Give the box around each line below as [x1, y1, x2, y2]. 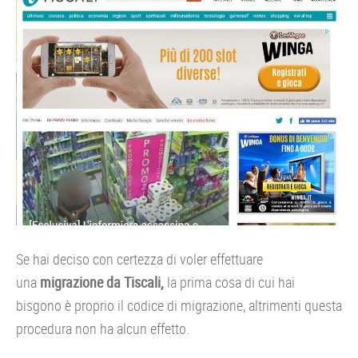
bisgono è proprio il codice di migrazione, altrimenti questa [16, 295, 342, 315]
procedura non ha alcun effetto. [16, 318, 189, 338]
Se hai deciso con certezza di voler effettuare [16, 249, 263, 268]
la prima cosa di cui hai [167, 272, 295, 292]
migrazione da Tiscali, [37, 272, 167, 292]
